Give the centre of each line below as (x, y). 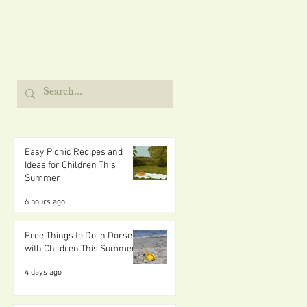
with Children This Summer (80, 249)
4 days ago (43, 273)
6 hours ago (45, 202)
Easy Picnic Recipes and (74, 152)
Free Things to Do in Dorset (80, 236)
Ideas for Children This (70, 165)
